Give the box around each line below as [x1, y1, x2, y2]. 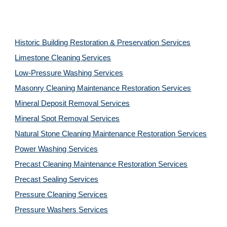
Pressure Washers [15, 206, 79, 214]
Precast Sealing [15, 175, 69, 183]
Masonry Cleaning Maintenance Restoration [15, 84, 162, 92]
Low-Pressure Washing [15, 69, 94, 77]
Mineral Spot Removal [15, 115, 91, 123]
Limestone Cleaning [15, 54, 81, 62]
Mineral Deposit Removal [15, 99, 101, 107]
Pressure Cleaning [15, 191, 79, 199]
